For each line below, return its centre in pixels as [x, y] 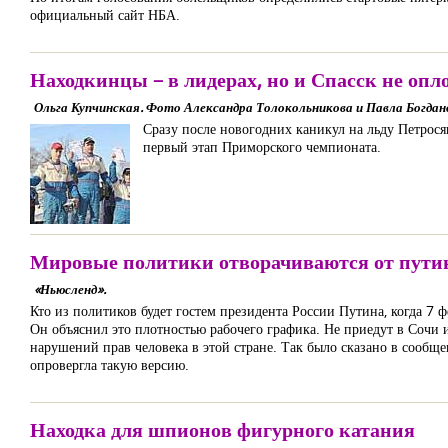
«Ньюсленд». [70, 289]
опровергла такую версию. [109, 364]
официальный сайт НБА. [105, 14]
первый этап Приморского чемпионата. [262, 146]
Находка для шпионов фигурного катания [222, 429]
